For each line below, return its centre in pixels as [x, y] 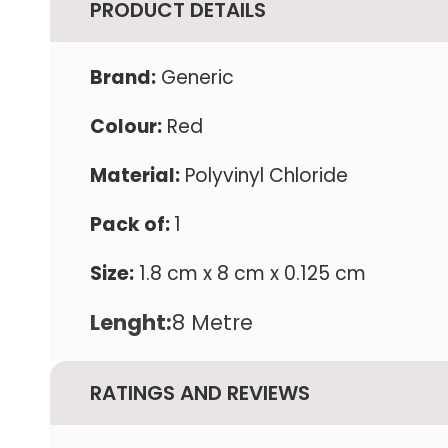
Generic [195, 77]
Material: [135, 175]
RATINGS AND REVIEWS [200, 393]
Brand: [123, 77]
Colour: [126, 126]
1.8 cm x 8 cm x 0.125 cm [250, 273]
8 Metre [212, 322]
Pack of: [132, 224]
